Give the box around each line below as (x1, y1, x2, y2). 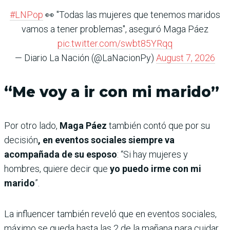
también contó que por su (109, 120, 210, 131)
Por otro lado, (4, 120, 60, 131)
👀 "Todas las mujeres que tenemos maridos (43, 9, 220, 20)
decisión (4, 135, 38, 145)
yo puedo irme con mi (110, 163, 201, 174)
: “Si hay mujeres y (117, 149, 188, 160)
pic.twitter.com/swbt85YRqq (57, 38, 172, 49)
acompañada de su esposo (4, 149, 117, 160)
